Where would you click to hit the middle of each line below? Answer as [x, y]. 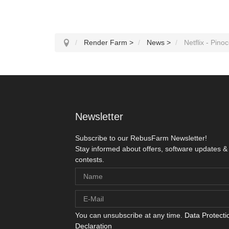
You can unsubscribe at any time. [130, 215]
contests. [90, 159]
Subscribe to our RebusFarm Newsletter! [141, 138]
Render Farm [106, 42]
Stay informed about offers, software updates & [151, 148]
